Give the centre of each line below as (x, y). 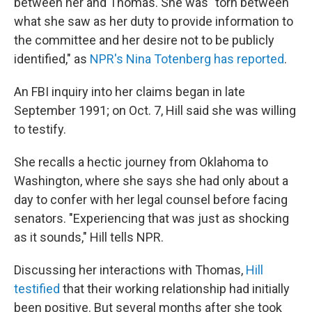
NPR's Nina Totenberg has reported (187, 59)
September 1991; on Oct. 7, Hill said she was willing (155, 110)
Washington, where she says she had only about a (151, 181)
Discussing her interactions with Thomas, (130, 270)
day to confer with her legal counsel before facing (151, 200)
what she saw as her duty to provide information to (154, 21)
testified (37, 289)
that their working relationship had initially (175, 289)
